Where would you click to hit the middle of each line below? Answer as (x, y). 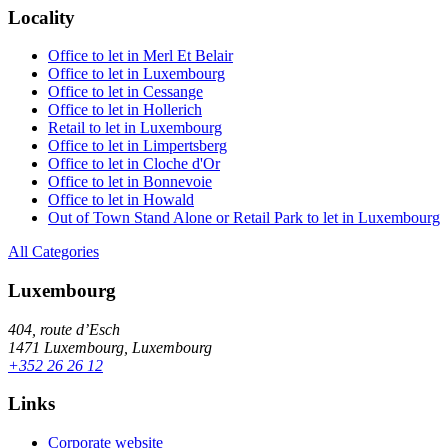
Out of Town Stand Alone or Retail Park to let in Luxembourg (244, 218)
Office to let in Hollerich (125, 110)
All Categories (53, 252)
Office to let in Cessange (125, 92)
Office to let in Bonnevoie (130, 182)
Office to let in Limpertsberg (137, 146)
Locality (41, 17)
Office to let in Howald (121, 200)
